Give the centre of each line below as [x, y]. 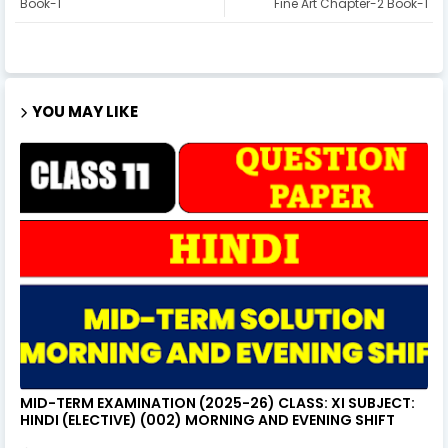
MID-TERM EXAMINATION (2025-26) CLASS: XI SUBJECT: [217, 402]
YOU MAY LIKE [85, 111]
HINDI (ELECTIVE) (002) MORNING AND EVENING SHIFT [207, 419]
